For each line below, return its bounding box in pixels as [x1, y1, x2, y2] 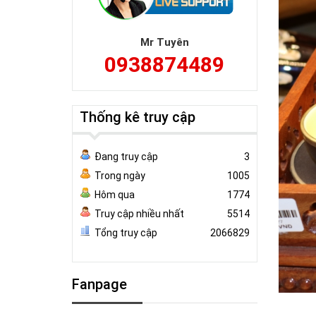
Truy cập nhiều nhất [95, 208, 184, 219]
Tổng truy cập [95, 227, 157, 238]
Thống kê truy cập [80, 109, 195, 126]
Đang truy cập [95, 151, 158, 162]
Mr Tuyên [140, 36, 189, 49]
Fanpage [72, 276, 127, 293]
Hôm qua [95, 189, 135, 200]
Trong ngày [95, 170, 145, 181]
